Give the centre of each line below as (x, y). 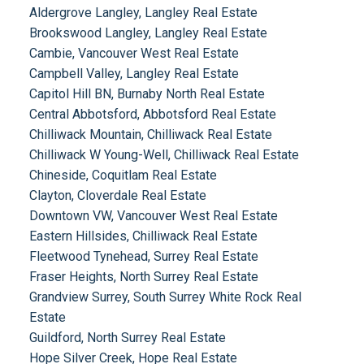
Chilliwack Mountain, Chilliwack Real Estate (150, 135)
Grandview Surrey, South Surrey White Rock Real (165, 297)
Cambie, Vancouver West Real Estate (134, 54)
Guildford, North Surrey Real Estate (127, 338)
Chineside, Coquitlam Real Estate (123, 175)
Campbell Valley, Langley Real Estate (134, 74)
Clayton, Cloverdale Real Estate (117, 196)
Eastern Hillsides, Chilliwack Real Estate (143, 236)
